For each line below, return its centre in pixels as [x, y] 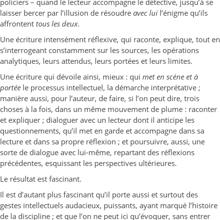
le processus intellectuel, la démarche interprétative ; [110, 87]
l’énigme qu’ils [183, 13]
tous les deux [57, 24]
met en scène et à [170, 77]
